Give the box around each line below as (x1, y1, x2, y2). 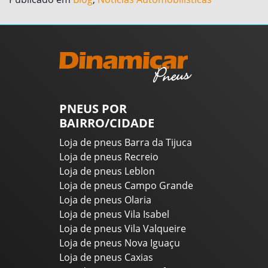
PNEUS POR (59, 100, 127, 117)
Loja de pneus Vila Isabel (59, 208, 169, 221)
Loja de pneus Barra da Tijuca (59, 136, 192, 150)
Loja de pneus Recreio (59, 150, 159, 164)
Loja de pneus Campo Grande (59, 179, 193, 193)
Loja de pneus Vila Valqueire (59, 222, 186, 236)
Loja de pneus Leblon (59, 165, 155, 178)
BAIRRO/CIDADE (59, 115, 154, 132)
